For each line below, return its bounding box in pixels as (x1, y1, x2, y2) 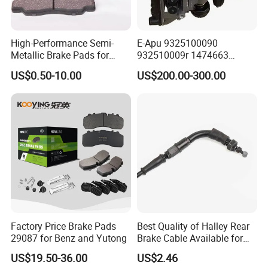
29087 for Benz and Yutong (11, 231, 127, 245)
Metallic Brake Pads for (11, 48, 109, 62)
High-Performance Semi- (11, 36, 114, 50)
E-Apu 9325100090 (136, 36, 218, 50)
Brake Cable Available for (136, 231, 243, 245)
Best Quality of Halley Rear (136, 219, 249, 233)
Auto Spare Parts (11, 60, 83, 74)
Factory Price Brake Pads (11, 219, 117, 233)
